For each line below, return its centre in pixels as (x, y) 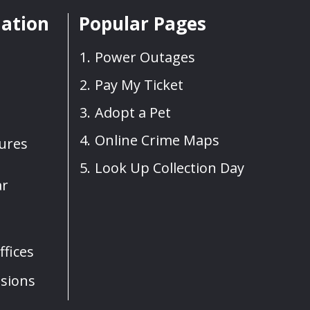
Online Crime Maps (157, 140)
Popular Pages (143, 23)
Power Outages (145, 57)
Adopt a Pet (133, 113)
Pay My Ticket (139, 85)
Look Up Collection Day (170, 168)
